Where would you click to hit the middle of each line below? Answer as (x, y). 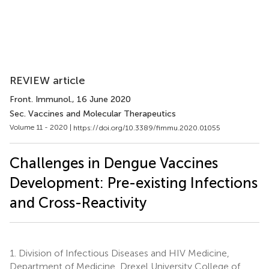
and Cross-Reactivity (78, 202)
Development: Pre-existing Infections (134, 183)
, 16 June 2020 (101, 99)
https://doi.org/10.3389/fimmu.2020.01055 (147, 128)
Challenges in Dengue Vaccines (114, 163)
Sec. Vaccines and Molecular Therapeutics (93, 114)
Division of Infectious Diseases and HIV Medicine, (123, 253)
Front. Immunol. (41, 99)
